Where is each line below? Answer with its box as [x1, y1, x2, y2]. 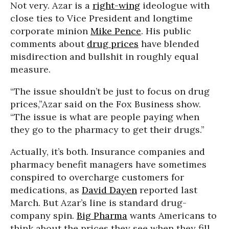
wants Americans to [127, 210, 217, 221]
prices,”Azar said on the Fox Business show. [10, 98, 201, 110]
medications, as [10, 184, 82, 196]
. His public [141, 25, 191, 37]
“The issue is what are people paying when [10, 111, 199, 123]
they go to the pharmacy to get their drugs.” [10, 124, 204, 135]
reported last [137, 184, 197, 196]
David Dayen [82, 184, 137, 196]
